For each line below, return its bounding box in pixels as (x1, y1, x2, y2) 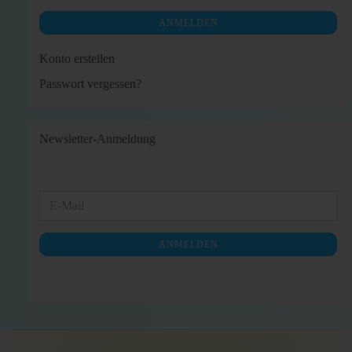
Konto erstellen (39, 52, 115, 65)
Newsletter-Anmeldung (39, 132, 156, 145)
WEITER (38, 192, 91, 205)
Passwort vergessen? (39, 77, 141, 90)
